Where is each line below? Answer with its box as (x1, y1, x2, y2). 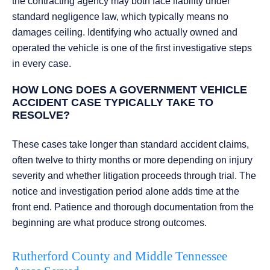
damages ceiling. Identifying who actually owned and (12, 27, 237, 38)
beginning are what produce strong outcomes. (12, 218, 207, 228)
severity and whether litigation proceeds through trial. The (12, 171, 256, 181)
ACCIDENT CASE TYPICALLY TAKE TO (12, 96, 213, 109)
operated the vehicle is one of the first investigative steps (12, 43, 252, 54)
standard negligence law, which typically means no (12, 11, 228, 22)
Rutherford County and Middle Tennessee (12, 249, 227, 264)
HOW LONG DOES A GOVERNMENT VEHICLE (12, 84, 247, 96)
